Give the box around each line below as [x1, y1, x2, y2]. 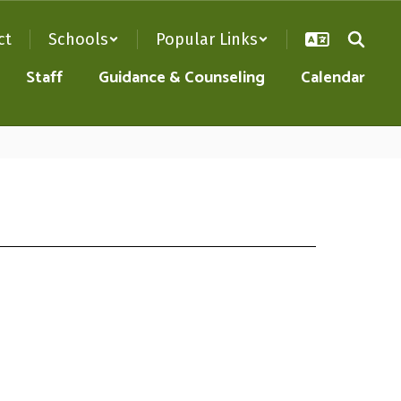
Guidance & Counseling [98, 64, 265, 91]
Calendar [301, 64, 365, 91]
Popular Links [156, 30, 258, 49]
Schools [48, 30, 108, 49]
